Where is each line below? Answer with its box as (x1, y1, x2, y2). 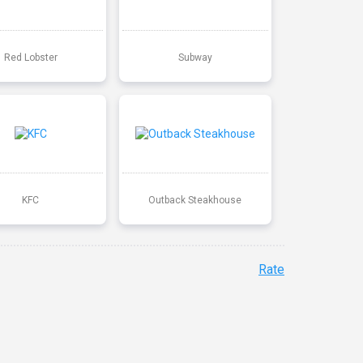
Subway (177, 51, 212, 63)
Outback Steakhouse (148, 194, 242, 206)
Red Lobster (3, 51, 58, 63)
